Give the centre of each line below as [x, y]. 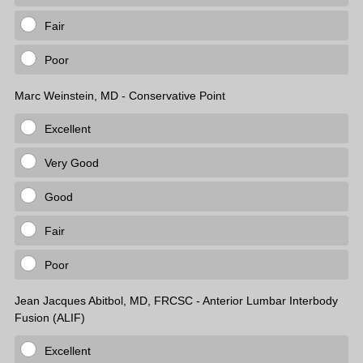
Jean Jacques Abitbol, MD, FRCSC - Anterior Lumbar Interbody [176, 301]
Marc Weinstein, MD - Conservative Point [122, 96]
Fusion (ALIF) [50, 318]
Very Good [72, 163]
